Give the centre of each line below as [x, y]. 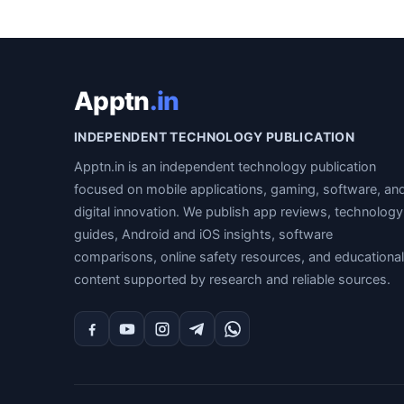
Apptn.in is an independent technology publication [225, 167]
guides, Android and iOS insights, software [203, 234]
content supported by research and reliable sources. [232, 280]
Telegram [232, 340]
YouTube [159, 340]
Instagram [200, 340]
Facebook [129, 340]
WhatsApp [271, 340]
